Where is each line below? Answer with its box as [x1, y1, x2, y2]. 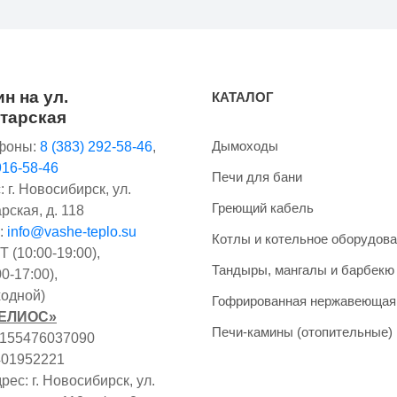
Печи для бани [212, 168, 302, 184]
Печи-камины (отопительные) [212, 323, 393, 339]
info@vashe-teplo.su [7, 223, 136, 239]
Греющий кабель [212, 199, 314, 215]
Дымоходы [212, 137, 278, 153]
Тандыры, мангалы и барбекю [212, 261, 394, 277]
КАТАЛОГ [212, 89, 274, 105]
